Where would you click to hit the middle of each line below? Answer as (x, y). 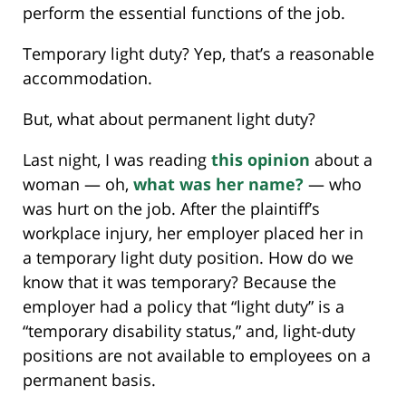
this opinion (261, 159)
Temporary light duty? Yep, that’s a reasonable (198, 53)
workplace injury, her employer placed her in (193, 232)
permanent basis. (89, 379)
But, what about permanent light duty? (169, 118)
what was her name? (218, 184)
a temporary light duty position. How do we (188, 257)
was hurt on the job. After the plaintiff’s (171, 208)
